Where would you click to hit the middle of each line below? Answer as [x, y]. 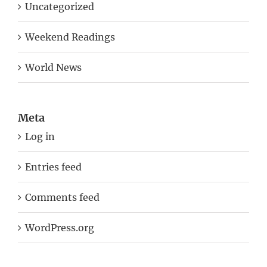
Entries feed [53, 167]
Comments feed [62, 198]
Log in [40, 137]
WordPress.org [60, 228]
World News [53, 68]
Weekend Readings [70, 37]
